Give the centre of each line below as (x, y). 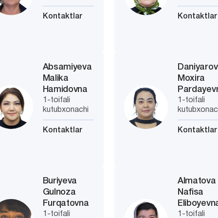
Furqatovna (66, 203)
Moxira (191, 78)
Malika (55, 78)
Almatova (197, 181)
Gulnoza (59, 192)
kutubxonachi (65, 110)
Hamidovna (65, 90)
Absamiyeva (67, 67)
